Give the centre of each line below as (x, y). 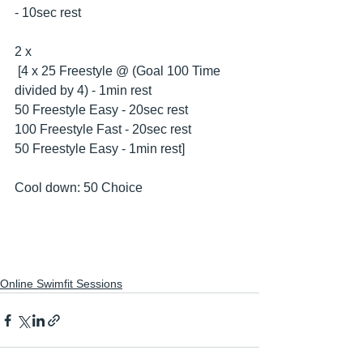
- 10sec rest (48, 13)
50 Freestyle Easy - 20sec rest (101, 110)
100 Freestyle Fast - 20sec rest (103, 129)
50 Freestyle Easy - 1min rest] (101, 149)
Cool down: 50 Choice (79, 188)
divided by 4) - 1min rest (83, 90)
